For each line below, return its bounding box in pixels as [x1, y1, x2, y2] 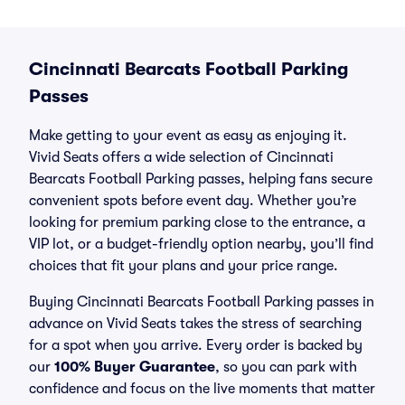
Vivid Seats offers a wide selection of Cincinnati [29, 149, 334, 165]
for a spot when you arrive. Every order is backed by [29, 337, 363, 353]
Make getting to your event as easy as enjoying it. [29, 127, 347, 144]
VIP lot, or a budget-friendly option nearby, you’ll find [29, 236, 373, 252]
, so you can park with [215, 359, 357, 375]
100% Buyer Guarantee [54, 359, 215, 375]
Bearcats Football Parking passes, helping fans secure [29, 171, 372, 187]
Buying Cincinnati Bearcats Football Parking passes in [29, 294, 374, 310]
